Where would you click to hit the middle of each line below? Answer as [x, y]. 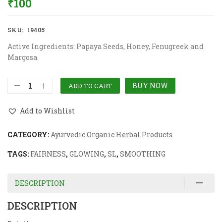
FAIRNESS [48, 154]
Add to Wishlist [47, 111]
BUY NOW [150, 85]
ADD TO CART [90, 85]
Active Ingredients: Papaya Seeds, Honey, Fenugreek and [106, 46]
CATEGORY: [29, 134]
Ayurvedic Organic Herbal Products [111, 134]
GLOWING [87, 154]
